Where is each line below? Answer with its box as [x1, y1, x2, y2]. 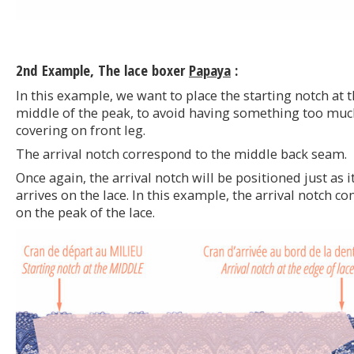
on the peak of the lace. [16, 204, 155, 222]
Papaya [189, 59, 231, 80]
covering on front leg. [16, 122, 145, 140]
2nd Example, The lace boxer [16, 59, 189, 80]
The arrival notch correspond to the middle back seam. [16, 145, 347, 164]
